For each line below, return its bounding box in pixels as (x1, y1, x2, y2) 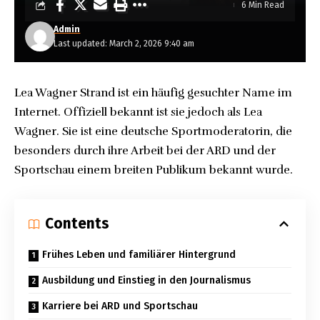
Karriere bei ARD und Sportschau (42, 300, 198, 312)
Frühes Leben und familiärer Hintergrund (42, 249, 236, 261)
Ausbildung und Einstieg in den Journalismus (42, 274, 251, 286)
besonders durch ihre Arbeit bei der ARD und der (14, 144, 276, 158)
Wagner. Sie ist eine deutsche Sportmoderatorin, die (14, 124, 292, 139)
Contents (45, 214, 109, 233)
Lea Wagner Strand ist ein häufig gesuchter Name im (14, 86, 292, 100)
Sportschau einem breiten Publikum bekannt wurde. (14, 163, 293, 177)
